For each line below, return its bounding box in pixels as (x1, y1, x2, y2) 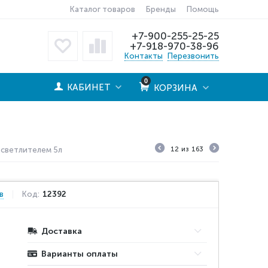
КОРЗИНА (151, 83, 197, 93)
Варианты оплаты (41, 249, 118, 259)
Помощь (186, 5, 219, 14)
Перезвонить (167, 51, 219, 60)
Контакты (124, 51, 163, 60)
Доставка (41, 226, 83, 236)
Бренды (145, 5, 176, 14)
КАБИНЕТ (66, 82, 111, 93)
